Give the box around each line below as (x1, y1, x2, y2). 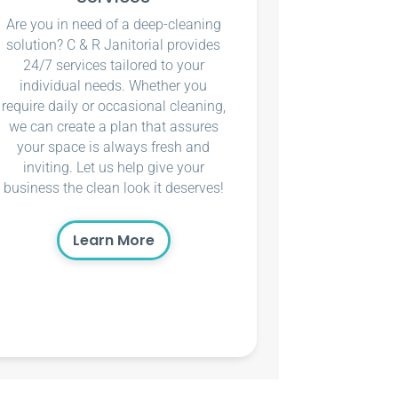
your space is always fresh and (17, 139, 211, 156)
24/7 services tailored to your (22, 57, 204, 75)
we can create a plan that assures (8, 118, 219, 136)
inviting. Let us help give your (22, 159, 204, 177)
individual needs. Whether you (20, 77, 208, 95)
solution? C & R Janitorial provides (6, 36, 221, 54)
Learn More (72, 230, 155, 251)
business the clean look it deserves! (3, 179, 224, 197)
